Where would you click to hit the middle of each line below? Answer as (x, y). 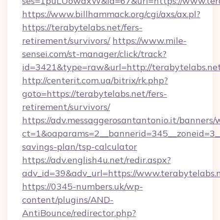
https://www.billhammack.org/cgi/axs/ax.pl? (111, 14)
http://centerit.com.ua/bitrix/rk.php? (95, 80)
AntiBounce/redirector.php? (79, 213)
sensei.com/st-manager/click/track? (94, 54)
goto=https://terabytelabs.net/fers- (95, 94)
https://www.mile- (150, 41)
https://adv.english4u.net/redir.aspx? (96, 160)
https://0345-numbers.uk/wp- (82, 186)
